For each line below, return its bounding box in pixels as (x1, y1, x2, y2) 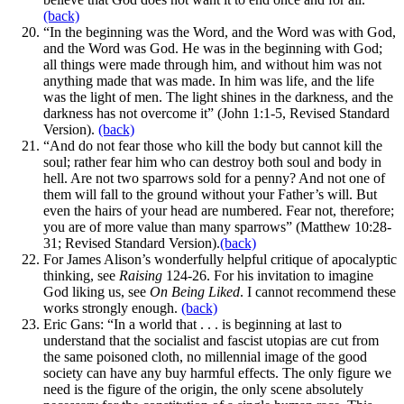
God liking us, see (43, 283, 150, 299)
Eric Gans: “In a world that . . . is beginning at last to (43, 316, 342, 332)
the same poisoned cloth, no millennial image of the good (43, 348, 367, 364)
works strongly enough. (43, 299, 181, 316)
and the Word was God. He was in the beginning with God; (43, 40, 382, 56)
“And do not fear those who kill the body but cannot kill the (43, 137, 382, 153)
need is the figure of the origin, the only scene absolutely (43, 381, 363, 397)
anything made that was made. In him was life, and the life (43, 72, 374, 88)
